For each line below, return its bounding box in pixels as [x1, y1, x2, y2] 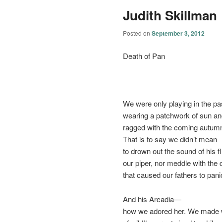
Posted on [123, 29, 152, 38]
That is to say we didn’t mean [123, 134, 217, 145]
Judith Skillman [123, 6, 217, 25]
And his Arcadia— [123, 193, 181, 204]
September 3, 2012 [152, 29, 205, 38]
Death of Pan [123, 50, 165, 61]
